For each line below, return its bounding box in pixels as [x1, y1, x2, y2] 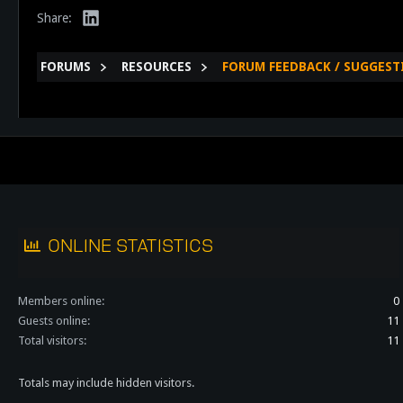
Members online [18, 294, 102, 308]
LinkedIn [98, 9, 147, 24]
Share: [37, 11, 72, 26]
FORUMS [40, 59, 92, 75]
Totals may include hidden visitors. [18, 376, 194, 390]
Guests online [18, 314, 87, 327]
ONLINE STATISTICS [48, 234, 214, 256]
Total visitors [18, 334, 84, 347]
